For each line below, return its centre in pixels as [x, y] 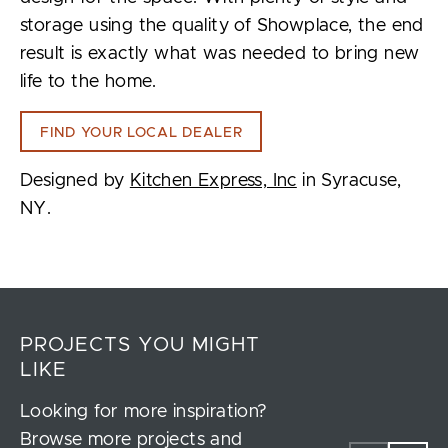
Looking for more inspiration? [144, 411]
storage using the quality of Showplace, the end [222, 25]
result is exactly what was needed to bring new [220, 53]
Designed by [75, 180]
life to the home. [88, 81]
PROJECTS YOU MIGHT [140, 344]
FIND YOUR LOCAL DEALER [141, 132]
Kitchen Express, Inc [213, 180]
